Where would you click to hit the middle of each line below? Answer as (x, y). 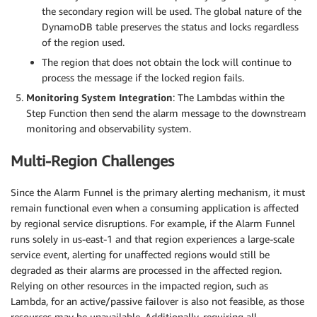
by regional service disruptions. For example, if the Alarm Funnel (153, 224)
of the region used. (83, 42)
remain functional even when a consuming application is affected (155, 208)
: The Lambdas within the (229, 98)
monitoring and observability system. (109, 129)
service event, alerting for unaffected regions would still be (140, 255)
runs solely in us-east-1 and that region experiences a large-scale (152, 239)
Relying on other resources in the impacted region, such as (139, 286)
